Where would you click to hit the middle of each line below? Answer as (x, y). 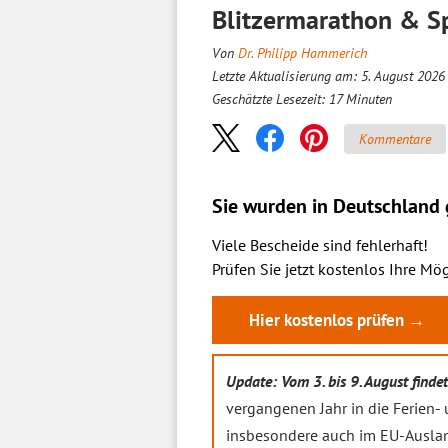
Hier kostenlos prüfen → (337, 320)
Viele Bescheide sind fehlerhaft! (320, 245)
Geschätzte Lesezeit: (270, 99)
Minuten (369, 99)
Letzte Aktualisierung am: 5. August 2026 (328, 76)
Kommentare (395, 138)
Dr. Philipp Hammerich (302, 53)
